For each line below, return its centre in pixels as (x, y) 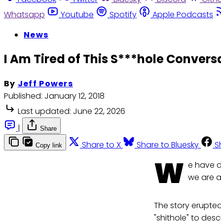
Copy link (49, 146)
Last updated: (44, 111)
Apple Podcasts (183, 14)
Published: (23, 96)
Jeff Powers (45, 84)
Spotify (123, 14)
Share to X (101, 145)
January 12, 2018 (74, 96)
